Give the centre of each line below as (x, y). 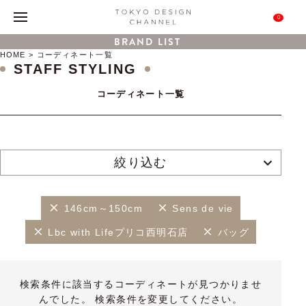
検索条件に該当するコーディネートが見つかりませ (141, 284)
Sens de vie (203, 208)
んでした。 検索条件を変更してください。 (141, 299)
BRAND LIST (148, 42)
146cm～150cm (103, 208)
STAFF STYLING (75, 69)
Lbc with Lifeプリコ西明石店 (118, 232)
